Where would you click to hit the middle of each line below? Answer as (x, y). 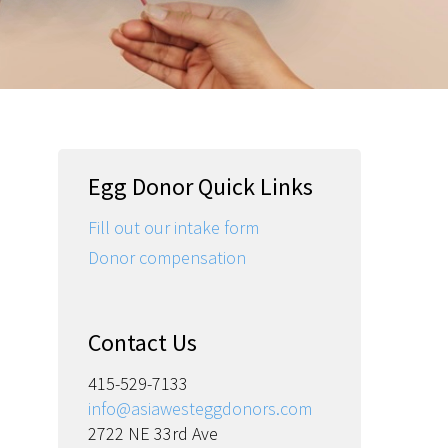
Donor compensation (166, 258)
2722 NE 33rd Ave (152, 434)
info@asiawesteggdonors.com (199, 409)
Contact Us (142, 343)
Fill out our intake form (173, 228)
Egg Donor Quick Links (200, 187)
